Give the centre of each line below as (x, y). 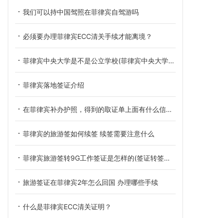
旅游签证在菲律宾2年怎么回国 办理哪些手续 (91, 182)
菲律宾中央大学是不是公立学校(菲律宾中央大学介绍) (96, 61)
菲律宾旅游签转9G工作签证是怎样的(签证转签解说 (93, 158)
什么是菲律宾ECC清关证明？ (67, 207)
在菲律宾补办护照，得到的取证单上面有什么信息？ (94, 109)
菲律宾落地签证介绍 (54, 85)
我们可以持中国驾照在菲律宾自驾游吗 (81, 12)
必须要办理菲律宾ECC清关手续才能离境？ (88, 36)
